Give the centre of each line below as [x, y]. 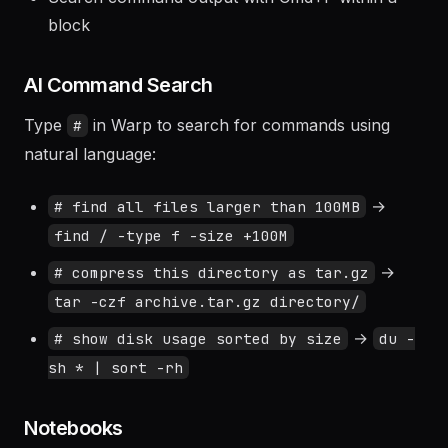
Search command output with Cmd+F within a [222, 53]
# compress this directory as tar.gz [211, 328]
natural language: [90, 210]
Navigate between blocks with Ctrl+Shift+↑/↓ [221, 17]
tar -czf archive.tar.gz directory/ [207, 357]
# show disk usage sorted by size [198, 394]
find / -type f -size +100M [171, 291]
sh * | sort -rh [115, 423]
